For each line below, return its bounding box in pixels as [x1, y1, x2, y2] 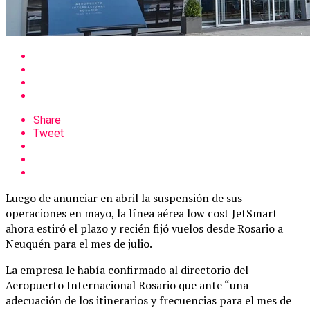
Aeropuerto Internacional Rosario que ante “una [6, 277, 248, 293]
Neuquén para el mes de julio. [6, 235, 152, 251]
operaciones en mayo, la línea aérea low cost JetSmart [6, 205, 277, 221]
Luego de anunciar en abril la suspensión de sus [6, 190, 242, 206]
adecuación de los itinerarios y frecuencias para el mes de [6, 292, 291, 308]
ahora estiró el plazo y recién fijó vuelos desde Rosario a [6, 220, 283, 236]
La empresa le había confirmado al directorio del [6, 262, 248, 277]
